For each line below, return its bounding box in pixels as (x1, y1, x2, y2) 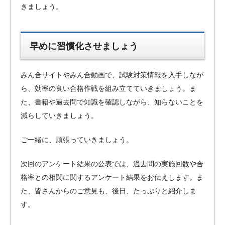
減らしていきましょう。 (21, 111, 98, 120)
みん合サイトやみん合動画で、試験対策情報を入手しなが (21, 71, 203, 79)
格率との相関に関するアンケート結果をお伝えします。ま (21, 173, 203, 182)
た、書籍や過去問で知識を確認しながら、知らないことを (21, 98, 203, 106)
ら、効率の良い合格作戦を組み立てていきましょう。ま (21, 84, 196, 93)
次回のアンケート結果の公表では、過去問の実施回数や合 (21, 160, 203, 168)
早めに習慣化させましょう (30, 41, 139, 51)
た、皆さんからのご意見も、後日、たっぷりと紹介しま (21, 187, 196, 195)
